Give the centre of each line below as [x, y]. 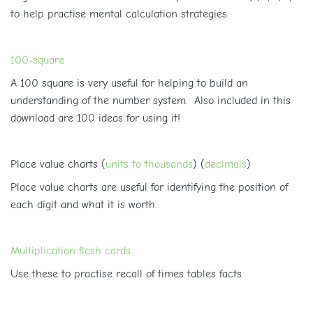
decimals [226, 164]
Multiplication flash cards [71, 251]
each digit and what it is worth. [83, 205]
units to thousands [149, 164]
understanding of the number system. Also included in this [151, 101]
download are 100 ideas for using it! [95, 118]
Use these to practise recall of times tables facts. [127, 274]
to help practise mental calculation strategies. [119, 14]
